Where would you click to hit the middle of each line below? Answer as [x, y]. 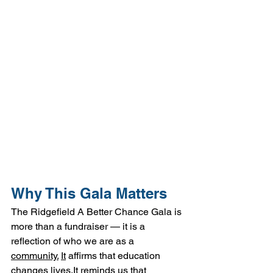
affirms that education [114, 255]
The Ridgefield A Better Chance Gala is [97, 211]
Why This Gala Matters [89, 193]
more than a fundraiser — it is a [79, 226]
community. [35, 255]
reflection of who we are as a [74, 241]
